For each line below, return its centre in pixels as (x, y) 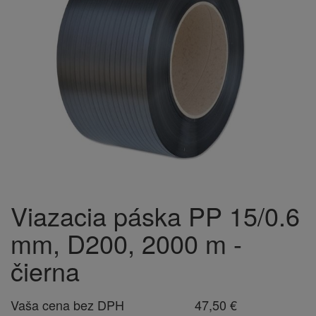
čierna (45, 271)
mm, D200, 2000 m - (126, 243)
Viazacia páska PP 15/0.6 (155, 215)
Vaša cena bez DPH (67, 305)
